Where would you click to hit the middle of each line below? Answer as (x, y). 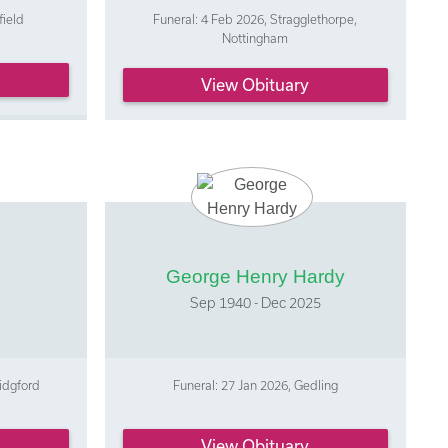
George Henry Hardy (255, 277)
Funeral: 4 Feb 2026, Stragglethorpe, (255, 19)
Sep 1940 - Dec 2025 (255, 303)
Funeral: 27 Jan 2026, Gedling (255, 385)
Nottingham (255, 38)
